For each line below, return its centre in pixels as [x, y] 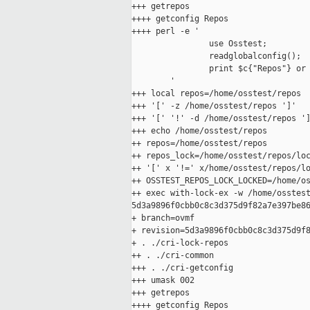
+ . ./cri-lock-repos [180, 243]
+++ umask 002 [163, 281]
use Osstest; [199, 44]
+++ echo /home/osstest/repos [199, 131]
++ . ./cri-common [173, 256]
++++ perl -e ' [165, 31]
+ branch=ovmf [163, 218]
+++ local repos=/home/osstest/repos [216, 94]
